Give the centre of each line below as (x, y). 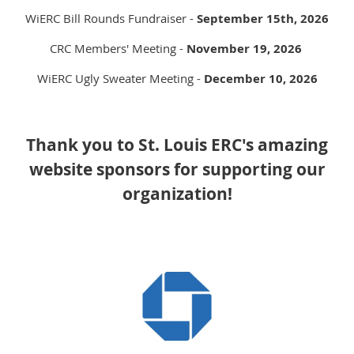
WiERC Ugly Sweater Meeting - (120, 78)
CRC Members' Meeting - (118, 48)
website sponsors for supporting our (177, 169)
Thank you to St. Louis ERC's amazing (177, 145)
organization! (177, 194)
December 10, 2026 (260, 78)
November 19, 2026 (245, 48)
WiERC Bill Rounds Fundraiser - (111, 18)
